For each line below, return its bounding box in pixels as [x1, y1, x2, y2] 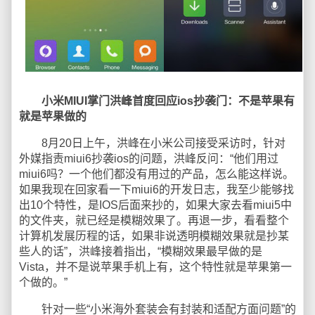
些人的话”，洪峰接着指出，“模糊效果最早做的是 [19, 245, 262, 258]
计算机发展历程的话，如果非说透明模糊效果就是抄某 [19, 230, 289, 243]
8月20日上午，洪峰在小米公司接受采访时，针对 [19, 137, 285, 150]
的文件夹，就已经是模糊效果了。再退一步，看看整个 [19, 214, 289, 227]
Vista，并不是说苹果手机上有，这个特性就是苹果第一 [19, 261, 292, 274]
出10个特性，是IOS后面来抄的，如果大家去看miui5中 [19, 199, 292, 212]
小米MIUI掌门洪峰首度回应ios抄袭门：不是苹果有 [41, 95, 295, 108]
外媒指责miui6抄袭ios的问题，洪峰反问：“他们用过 [19, 153, 278, 165]
